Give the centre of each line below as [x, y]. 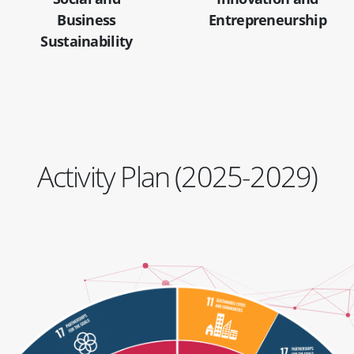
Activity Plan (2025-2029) [177, 176]
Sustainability [87, 41]
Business [87, 19]
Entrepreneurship [267, 19]
